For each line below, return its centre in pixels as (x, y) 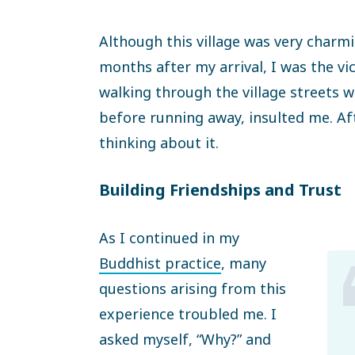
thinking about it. (159, 142)
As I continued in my (169, 237)
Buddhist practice (160, 263)
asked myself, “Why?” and (185, 339)
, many (244, 263)
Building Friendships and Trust (220, 189)
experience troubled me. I (188, 313)
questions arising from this (193, 288)
